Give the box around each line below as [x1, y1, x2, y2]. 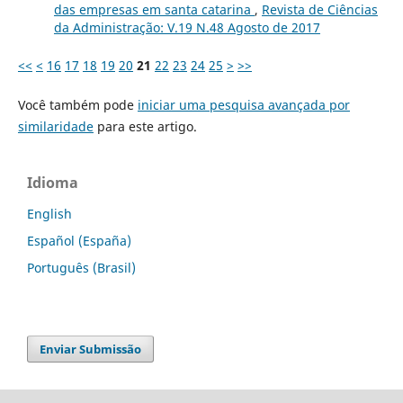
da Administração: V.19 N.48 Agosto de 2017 [53, 19, 320, 37]
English [27, 205, 72, 223]
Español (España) [27, 232, 131, 250]
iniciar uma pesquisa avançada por [137, 96, 350, 114]
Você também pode [17, 96, 138, 114]
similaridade [17, 118, 94, 136]
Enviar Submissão [40, 341, 142, 358]
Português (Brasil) [27, 259, 136, 277]
